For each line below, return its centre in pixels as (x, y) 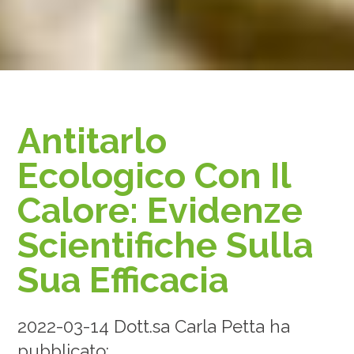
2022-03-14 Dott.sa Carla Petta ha (154, 327)
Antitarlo (92, 140)
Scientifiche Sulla (166, 245)
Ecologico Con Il (154, 175)
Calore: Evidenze (160, 210)
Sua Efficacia (123, 279)
